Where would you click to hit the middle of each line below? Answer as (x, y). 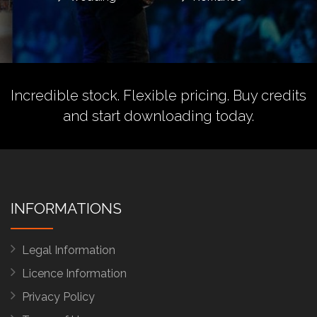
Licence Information (74, 274)
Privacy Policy (58, 297)
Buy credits (270, 96)
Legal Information (69, 250)
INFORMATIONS (66, 209)
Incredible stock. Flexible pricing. (122, 96)
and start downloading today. (158, 116)
